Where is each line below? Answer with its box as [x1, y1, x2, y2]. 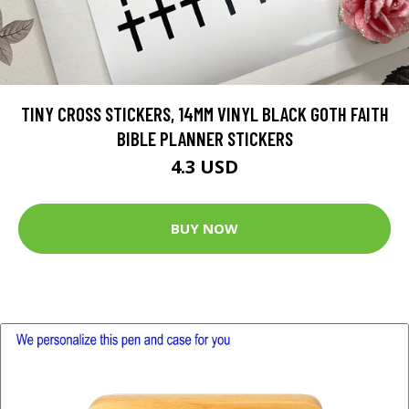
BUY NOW [171, 219, 238, 238]
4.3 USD [171, 153, 238, 179]
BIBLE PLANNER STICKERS [116, 126, 293, 150]
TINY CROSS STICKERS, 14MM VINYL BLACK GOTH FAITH [20, 101, 389, 125]
